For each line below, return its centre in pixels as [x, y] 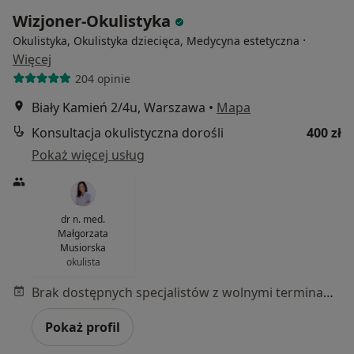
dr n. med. [83, 219]
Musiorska [83, 248]
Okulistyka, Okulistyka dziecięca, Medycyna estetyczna [156, 41]
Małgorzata [83, 233]
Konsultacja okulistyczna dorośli [128, 133]
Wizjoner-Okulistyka [94, 21]
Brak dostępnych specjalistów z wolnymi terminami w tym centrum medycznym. [328, 292]
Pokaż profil [83, 327]
